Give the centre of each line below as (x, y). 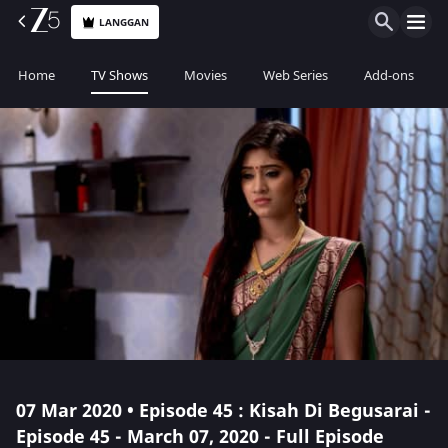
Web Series (295, 75)
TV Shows (119, 75)
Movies (205, 75)
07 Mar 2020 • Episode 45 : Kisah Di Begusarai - (223, 411)
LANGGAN (124, 22)
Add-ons (389, 75)
